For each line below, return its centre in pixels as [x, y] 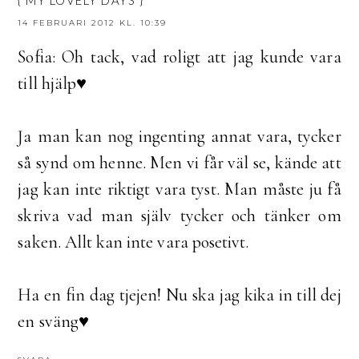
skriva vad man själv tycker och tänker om [179, 216]
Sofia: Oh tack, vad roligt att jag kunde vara [179, 57]
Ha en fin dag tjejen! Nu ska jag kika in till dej [179, 295]
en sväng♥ [53, 322]
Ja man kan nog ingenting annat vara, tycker [179, 137]
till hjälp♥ [52, 84]
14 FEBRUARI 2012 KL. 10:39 [93, 23]
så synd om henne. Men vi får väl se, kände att [179, 163]
